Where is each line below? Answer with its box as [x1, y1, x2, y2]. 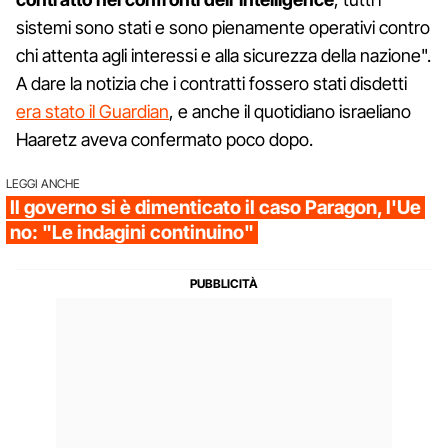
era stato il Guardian [16, 101, 169, 122]
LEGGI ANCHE [6, 176, 80, 191]
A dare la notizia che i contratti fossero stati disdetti [16, 73, 407, 94]
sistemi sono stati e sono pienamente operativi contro [16, 17, 430, 38]
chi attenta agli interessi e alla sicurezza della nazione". [16, 45, 431, 66]
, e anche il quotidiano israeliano [169, 101, 411, 122]
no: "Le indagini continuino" [10, 221, 254, 244]
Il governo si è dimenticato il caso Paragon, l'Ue [10, 196, 421, 219]
